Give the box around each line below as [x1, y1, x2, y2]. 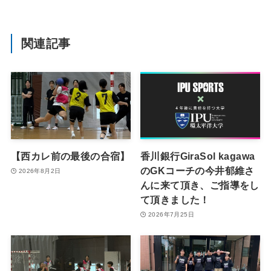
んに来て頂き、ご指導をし [140, 180, 260, 191]
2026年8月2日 [18, 167, 61, 174]
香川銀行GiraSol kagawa [140, 151, 255, 162]
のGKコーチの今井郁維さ [140, 165, 255, 177]
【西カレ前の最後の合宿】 [10, 151, 130, 162]
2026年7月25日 [148, 211, 195, 218]
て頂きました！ [140, 194, 210, 206]
